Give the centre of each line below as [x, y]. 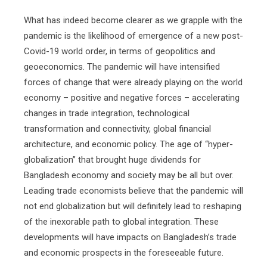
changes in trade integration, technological [107, 113]
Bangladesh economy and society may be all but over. [129, 175]
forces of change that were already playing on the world [133, 82]
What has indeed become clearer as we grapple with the [133, 20]
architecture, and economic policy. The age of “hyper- [128, 144]
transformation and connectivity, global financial [117, 129]
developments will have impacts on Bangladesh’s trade [130, 237]
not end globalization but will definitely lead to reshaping [133, 206]
